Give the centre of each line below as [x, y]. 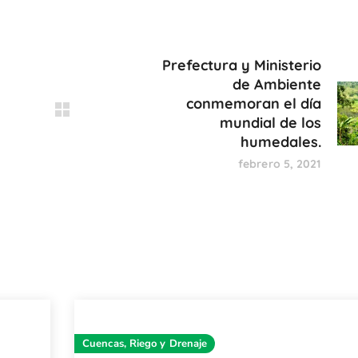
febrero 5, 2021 [280, 163]
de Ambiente [276, 84]
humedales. [280, 141]
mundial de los [270, 122]
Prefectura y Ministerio [241, 65]
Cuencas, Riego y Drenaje [145, 343]
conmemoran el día [253, 103]
